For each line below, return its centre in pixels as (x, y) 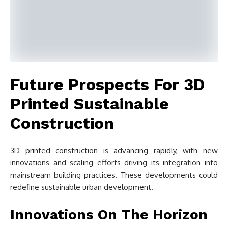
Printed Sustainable (90, 104)
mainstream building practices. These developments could (114, 175)
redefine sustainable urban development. (82, 187)
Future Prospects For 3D (107, 84)
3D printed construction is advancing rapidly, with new (114, 150)
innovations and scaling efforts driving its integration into (114, 163)
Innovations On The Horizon (109, 215)
